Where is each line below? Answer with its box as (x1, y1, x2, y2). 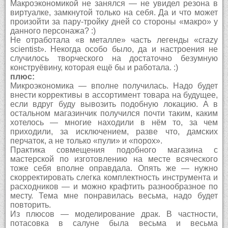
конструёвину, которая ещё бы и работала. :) (10, 63, 178, 72)
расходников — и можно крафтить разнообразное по (10, 182, 218, 191)
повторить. (10, 200, 51, 209)
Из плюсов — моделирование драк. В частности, (10, 209, 218, 218)
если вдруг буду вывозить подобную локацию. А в (10, 99, 218, 108)
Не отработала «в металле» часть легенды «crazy (10, 35, 218, 44)
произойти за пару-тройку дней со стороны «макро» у (10, 17, 218, 26)
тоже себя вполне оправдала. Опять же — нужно (10, 163, 218, 173)
